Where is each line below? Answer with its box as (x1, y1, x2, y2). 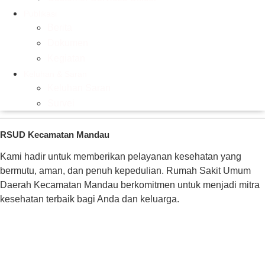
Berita (47, 22, 72, 33)
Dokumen (47, 37, 88, 48)
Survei (47, 98, 75, 108)
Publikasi (24, 8, 57, 18)
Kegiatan (47, 53, 85, 63)
